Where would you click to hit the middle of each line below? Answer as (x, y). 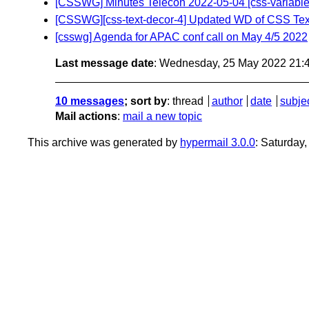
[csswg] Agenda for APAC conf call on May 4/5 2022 (181, 37)
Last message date (104, 63)
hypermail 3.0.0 (218, 143)
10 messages (90, 101)
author (227, 101)
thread (188, 101)
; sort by (146, 101)
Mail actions (86, 117)
